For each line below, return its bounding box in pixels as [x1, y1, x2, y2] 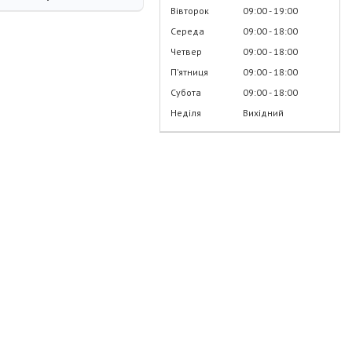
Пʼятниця [170, 65, 208, 78]
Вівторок [170, 4, 209, 16]
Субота [170, 86, 201, 98]
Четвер [170, 45, 202, 57]
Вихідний [243, 106, 284, 119]
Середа [170, 24, 204, 37]
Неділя [170, 106, 201, 119]
